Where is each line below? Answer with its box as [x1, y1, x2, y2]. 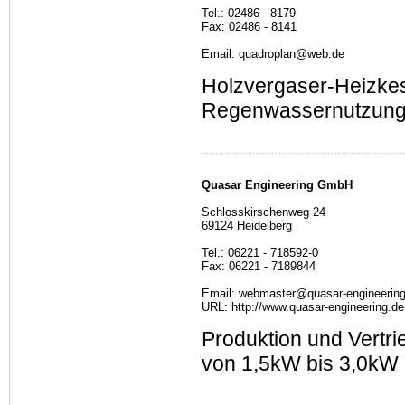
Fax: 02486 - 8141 [202, 20, 297, 34]
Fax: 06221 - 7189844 [202, 259, 316, 274]
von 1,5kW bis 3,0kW [202, 352, 399, 376]
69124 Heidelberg [202, 219, 292, 233]
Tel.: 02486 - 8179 [202, 6, 296, 21]
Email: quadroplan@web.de [202, 47, 344, 61]
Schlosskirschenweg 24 [202, 205, 325, 220]
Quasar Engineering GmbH [202, 178, 353, 193]
